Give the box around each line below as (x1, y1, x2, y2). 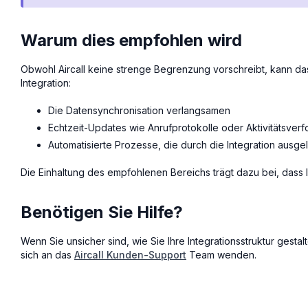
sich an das (21, 248, 74, 261)
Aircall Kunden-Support (74, 248, 186, 261)
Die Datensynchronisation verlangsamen (48, 104, 230, 117)
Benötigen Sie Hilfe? (21, 201, 183, 222)
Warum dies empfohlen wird (21, 30, 242, 51)
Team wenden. (186, 248, 256, 261)
